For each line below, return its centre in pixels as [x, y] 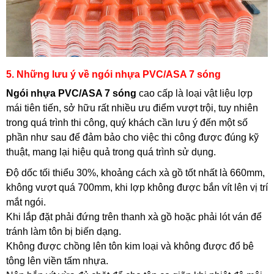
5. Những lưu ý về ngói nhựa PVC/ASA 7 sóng [113, 75]
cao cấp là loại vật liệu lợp [194, 94]
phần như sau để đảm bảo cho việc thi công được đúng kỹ [132, 138]
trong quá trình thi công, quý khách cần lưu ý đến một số [127, 123]
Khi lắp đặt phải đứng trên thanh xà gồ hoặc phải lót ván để [134, 217]
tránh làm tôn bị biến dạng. [64, 232]
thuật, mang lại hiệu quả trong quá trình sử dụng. [111, 152]
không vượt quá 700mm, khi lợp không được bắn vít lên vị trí [137, 188]
